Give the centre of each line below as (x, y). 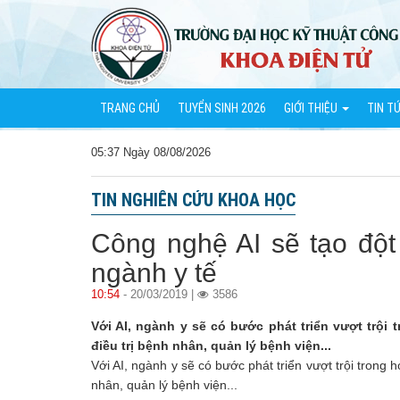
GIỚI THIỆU (312, 108)
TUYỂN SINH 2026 (222, 108)
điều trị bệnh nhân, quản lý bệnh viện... (211, 346)
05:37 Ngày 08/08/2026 (151, 153)
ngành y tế (154, 273)
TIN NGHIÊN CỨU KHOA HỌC (193, 200)
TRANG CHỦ (130, 108)
